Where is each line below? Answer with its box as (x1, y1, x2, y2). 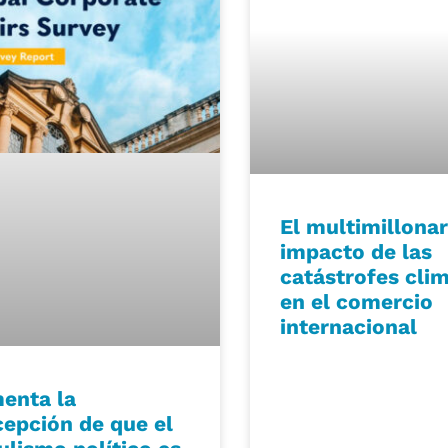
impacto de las (280, 238, 433, 264)
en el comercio (280, 288, 434, 314)
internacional (280, 313, 418, 339)
